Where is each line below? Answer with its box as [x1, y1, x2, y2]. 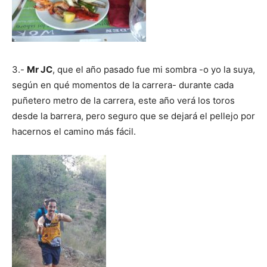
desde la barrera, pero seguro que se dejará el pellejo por [12, 110, 255, 122]
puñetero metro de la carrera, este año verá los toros [12, 94, 235, 106]
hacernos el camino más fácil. [12, 125, 136, 137]
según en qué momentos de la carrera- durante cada [12, 79, 234, 91]
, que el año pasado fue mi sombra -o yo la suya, [52, 63, 255, 75]
